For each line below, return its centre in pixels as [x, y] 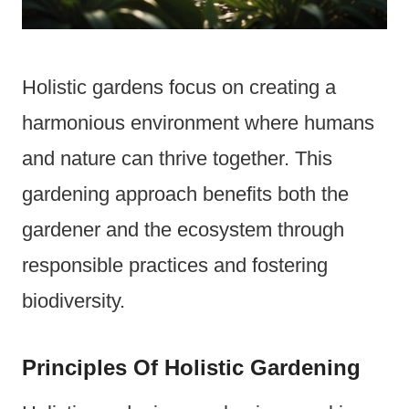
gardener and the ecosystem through [183, 230]
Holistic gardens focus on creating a [179, 88]
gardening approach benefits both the [185, 194]
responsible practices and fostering [175, 266]
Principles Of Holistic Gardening [191, 368]
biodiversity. [73, 301]
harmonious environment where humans [198, 123]
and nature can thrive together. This [177, 159]
